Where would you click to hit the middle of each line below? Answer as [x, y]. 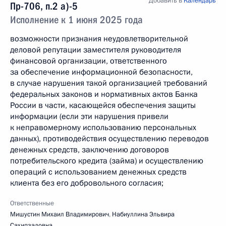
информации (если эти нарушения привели [89, 117]
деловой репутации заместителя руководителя [96, 50]
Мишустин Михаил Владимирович [60, 214]
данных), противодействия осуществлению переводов [109, 139]
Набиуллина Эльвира [143, 214]
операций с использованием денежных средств [98, 172]
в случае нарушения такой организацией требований [109, 83]
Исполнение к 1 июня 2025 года [76, 20]
